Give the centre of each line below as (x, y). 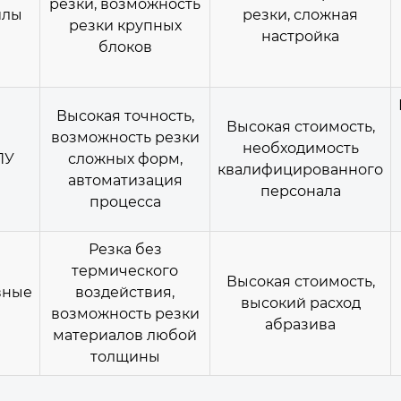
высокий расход (300, 303)
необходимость (300, 148)
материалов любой (125, 335)
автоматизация (125, 180)
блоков (125, 47)
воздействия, (125, 292)
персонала (300, 191)
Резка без (125, 249)
